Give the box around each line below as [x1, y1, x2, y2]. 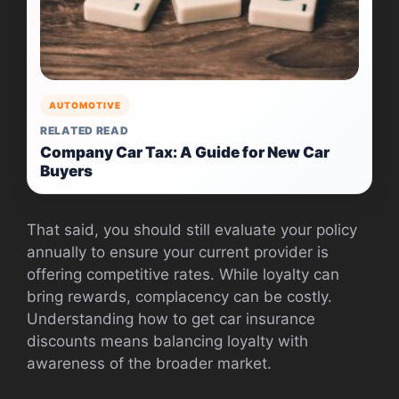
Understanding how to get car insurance [27, 310, 315, 329]
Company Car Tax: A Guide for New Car [40, 143, 330, 162]
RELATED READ [40, 124, 129, 138]
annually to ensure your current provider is [27, 243, 329, 262]
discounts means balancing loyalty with [27, 332, 308, 351]
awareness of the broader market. [27, 354, 272, 373]
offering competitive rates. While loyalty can [27, 265, 339, 284]
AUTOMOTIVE [49, 100, 121, 111]
